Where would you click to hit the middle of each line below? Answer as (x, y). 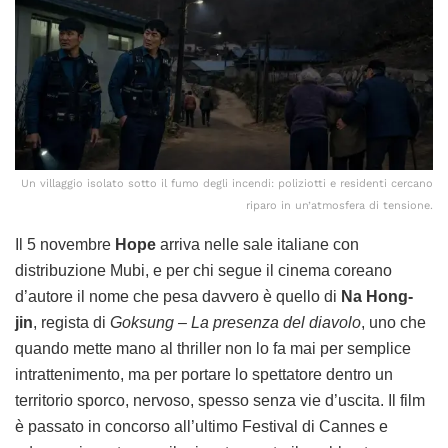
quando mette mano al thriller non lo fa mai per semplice (213, 349)
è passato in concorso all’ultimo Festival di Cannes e (201, 427)
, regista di (71, 323)
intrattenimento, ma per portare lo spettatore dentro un (204, 375)
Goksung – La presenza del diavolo (235, 323)
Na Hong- (377, 297)
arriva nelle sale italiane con (257, 245)
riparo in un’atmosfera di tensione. (339, 206)
